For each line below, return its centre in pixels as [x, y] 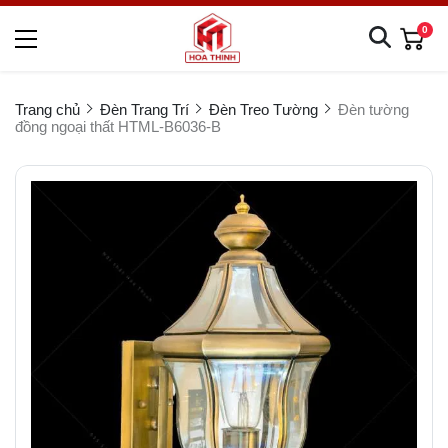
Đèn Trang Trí [144, 109]
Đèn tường [373, 109]
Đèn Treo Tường [263, 109]
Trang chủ [47, 109]
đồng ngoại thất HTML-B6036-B [118, 126]
